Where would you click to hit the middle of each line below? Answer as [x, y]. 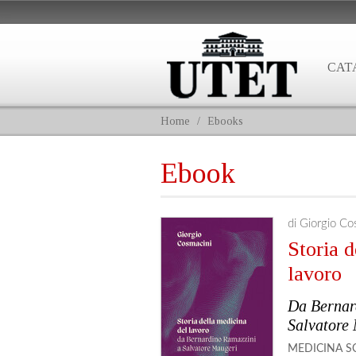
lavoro [315, 274]
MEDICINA [315, 349]
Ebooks [225, 121]
